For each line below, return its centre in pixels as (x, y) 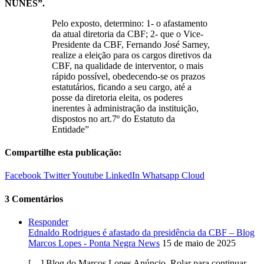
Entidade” (70, 129)
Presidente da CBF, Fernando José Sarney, (131, 44)
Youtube (88, 176)
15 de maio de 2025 (198, 243)
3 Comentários (34, 199)
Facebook (23, 176)
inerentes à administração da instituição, (125, 108)
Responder (48, 222)
